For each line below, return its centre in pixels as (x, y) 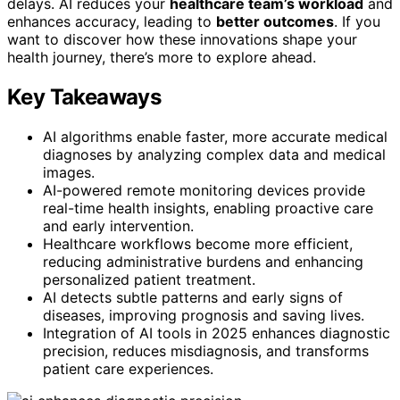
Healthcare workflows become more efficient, (198, 244)
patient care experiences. (128, 369)
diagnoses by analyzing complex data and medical (214, 155)
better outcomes (275, 22)
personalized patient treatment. (149, 280)
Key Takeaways (84, 97)
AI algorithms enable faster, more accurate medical (215, 137)
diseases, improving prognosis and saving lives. (204, 316)
